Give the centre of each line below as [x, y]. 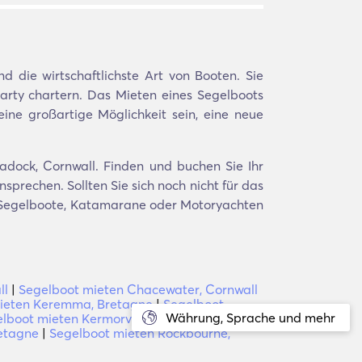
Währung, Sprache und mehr [250, 318]
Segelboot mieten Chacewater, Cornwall [138, 289]
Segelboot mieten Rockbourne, [140, 333]
